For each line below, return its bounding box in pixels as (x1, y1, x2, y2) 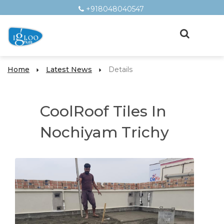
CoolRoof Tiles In (40, 102, 166, 120)
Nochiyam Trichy (40, 123, 169, 141)
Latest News (46, 65, 92, 74)
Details (108, 65, 132, 74)
